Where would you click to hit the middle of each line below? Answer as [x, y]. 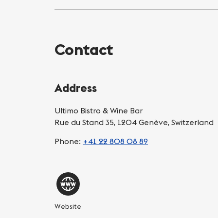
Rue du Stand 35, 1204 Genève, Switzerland [134, 122]
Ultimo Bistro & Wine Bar [99, 110]
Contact [84, 49]
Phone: [69, 141]
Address [76, 87]
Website [68, 206]
